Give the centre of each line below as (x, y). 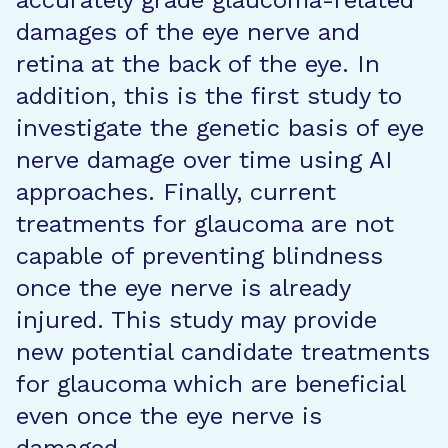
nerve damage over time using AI (204, 160)
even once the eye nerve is (169, 416)
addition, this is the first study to (209, 96)
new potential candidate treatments (223, 352)
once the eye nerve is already (183, 288)
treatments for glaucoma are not (205, 224)
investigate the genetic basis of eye (220, 128)
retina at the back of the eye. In (198, 64)
